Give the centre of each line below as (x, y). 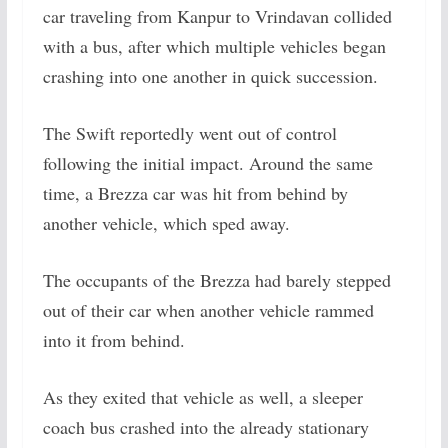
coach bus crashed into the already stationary (205, 427)
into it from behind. (113, 340)
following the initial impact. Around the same (207, 163)
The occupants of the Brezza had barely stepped (216, 280)
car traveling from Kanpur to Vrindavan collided (217, 16)
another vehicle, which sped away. (166, 223)
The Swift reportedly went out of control (189, 133)
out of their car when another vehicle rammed (208, 310)
